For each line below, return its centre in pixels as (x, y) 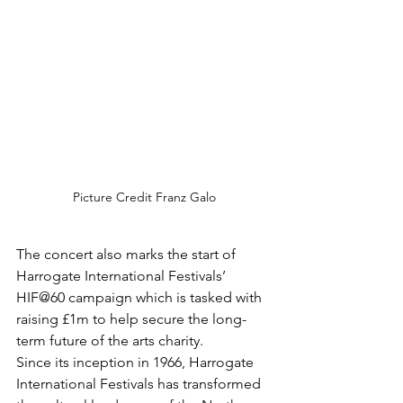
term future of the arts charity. (110, 340)
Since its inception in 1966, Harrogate (137, 362)
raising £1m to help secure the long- (131, 319)
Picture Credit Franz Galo (144, 197)
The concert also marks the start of (128, 254)
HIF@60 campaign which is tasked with (141, 297)
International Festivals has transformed (140, 384)
